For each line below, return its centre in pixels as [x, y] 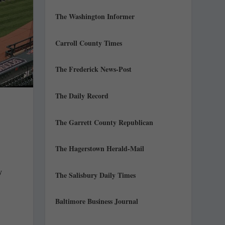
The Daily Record [82, 96]
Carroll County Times [89, 43]
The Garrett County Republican [104, 122]
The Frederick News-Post [94, 69]
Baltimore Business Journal [97, 201]
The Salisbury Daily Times [96, 175]
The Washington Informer [95, 17]
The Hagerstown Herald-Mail [100, 149]
